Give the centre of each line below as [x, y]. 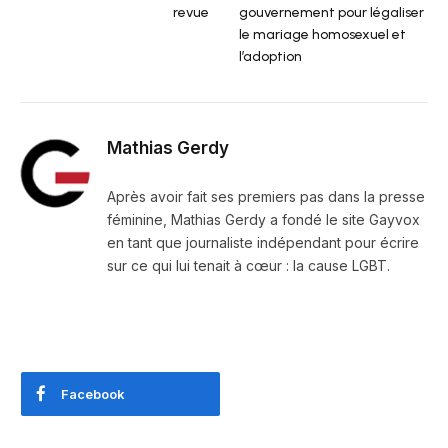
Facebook [93, 394]
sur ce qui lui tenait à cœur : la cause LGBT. [248, 266]
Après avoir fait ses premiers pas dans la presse [266, 197]
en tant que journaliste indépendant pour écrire [263, 243]
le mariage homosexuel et [322, 35]
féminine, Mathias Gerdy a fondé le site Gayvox [263, 220]
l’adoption [270, 57]
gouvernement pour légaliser [331, 13]
